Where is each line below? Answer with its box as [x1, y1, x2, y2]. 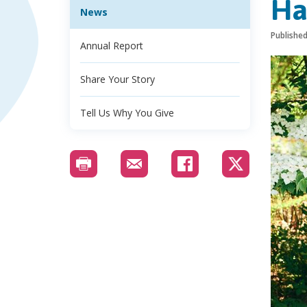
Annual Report [80, 39, 143, 52]
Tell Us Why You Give [80, 106, 174, 119]
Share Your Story [80, 73, 155, 86]
